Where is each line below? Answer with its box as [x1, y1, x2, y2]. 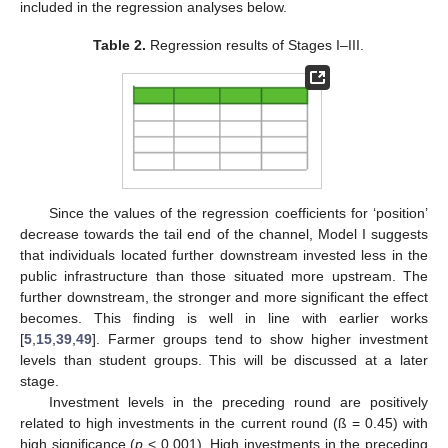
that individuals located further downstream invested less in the [20, 247, 428, 263]
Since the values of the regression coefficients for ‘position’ [48, 205, 428, 221]
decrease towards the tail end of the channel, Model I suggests [20, 226, 428, 242]
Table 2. [92, 37, 146, 54]
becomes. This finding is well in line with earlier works [20, 310, 428, 326]
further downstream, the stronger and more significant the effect [20, 289, 428, 305]
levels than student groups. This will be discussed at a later [20, 352, 428, 368]
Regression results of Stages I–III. [145, 37, 364, 54]
